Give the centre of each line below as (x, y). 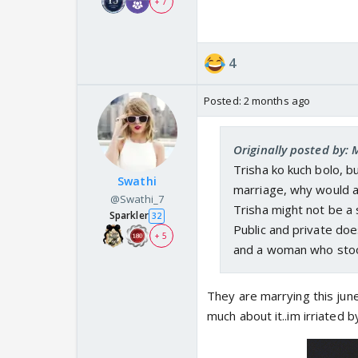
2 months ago (277, 101)
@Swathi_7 (137, 199)
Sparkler (129, 216)
